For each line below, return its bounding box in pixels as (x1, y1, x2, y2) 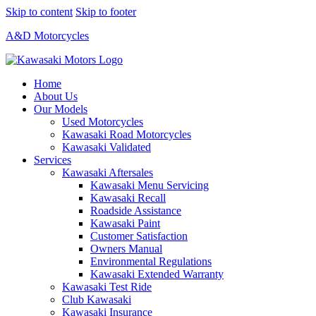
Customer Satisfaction (90, 230, 188, 242)
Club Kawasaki (62, 293, 131, 305)
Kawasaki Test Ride (62, 281, 152, 293)
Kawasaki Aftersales (62, 166, 153, 178)
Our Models (34, 103, 87, 115)
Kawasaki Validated (62, 141, 151, 153)
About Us (34, 90, 78, 102)
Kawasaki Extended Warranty (90, 268, 224, 280)
